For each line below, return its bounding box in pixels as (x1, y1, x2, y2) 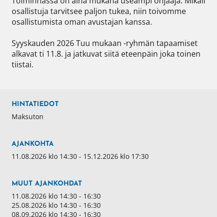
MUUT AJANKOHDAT (12, 180, 82, 188)
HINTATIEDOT (12, 101, 59, 108)
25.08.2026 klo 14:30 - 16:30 (12, 201, 101, 210)
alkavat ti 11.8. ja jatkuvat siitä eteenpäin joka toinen (12, 48, 201, 60)
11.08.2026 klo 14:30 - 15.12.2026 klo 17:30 (12, 152, 149, 161)
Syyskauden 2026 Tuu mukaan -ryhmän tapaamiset (12, 38, 198, 49)
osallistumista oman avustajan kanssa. (12, 16, 152, 28)
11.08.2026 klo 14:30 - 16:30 (12, 191, 101, 201)
